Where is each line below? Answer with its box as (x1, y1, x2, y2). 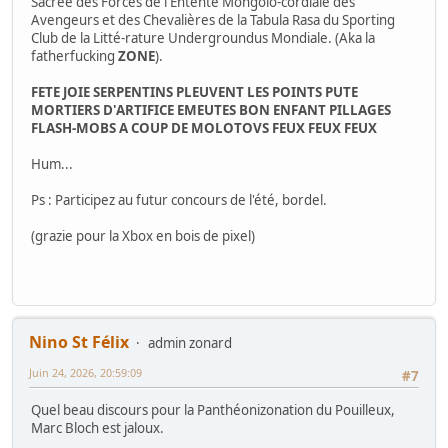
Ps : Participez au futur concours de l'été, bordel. (31, 191, 327, 210)
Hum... (31, 155, 73, 174)
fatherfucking (31, 47, 118, 66)
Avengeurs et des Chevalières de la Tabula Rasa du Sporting (31, 11, 395, 30)
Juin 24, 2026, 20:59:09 (29, 364, 142, 380)
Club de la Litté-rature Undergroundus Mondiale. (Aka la (31, 29, 375, 48)
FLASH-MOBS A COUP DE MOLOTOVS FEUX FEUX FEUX (31, 119, 377, 138)
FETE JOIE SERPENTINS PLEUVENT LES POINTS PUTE (31, 83, 358, 102)
